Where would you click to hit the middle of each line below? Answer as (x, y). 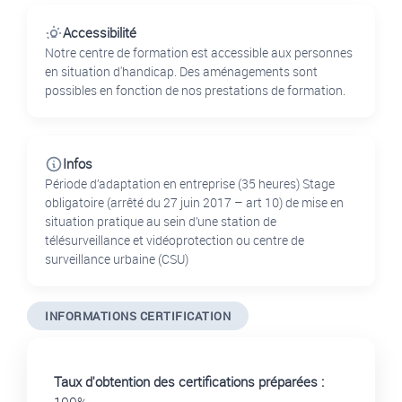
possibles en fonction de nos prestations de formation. (195, 91)
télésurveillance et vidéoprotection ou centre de (175, 240)
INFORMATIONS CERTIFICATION (138, 315)
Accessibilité (100, 33)
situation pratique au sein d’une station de (161, 222)
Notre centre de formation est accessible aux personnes (199, 53)
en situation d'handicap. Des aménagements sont (181, 72)
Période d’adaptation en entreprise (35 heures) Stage (190, 184)
